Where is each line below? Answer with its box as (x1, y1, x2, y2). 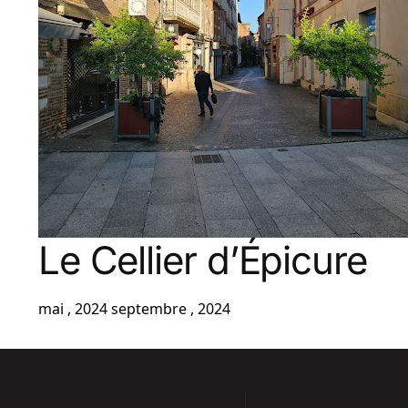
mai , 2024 (37, 299, 107, 319)
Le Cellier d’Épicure (37, 237, 367, 283)
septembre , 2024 (110, 299, 230, 319)
